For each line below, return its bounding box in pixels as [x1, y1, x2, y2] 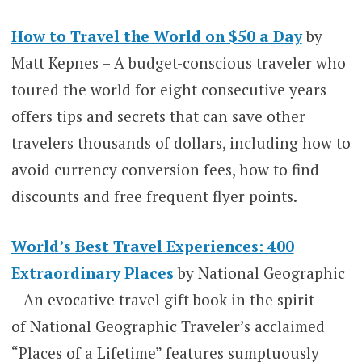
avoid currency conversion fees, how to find [11, 159, 319, 180]
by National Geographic [173, 262, 345, 283]
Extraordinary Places [11, 262, 174, 283]
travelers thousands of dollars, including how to [11, 133, 351, 154]
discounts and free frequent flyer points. [11, 186, 297, 207]
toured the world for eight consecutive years [11, 79, 326, 100]
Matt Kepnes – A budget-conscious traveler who [11, 53, 346, 74]
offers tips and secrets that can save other [11, 106, 305, 127]
